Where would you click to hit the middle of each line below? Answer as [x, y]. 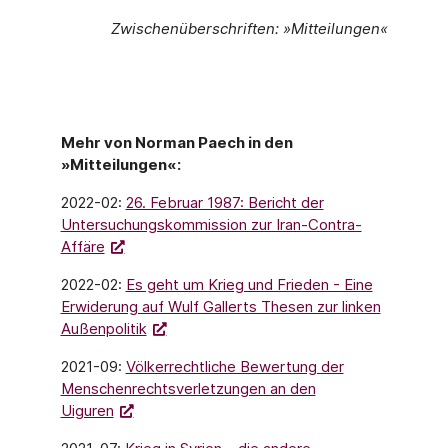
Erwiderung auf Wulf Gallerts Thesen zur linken [220, 306]
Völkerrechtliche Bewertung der [234, 366]
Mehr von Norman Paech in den [176, 142]
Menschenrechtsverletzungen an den [188, 388]
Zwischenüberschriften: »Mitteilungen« [249, 28]
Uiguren [87, 410]
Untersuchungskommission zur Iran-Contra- [211, 224]
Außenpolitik [103, 328]
